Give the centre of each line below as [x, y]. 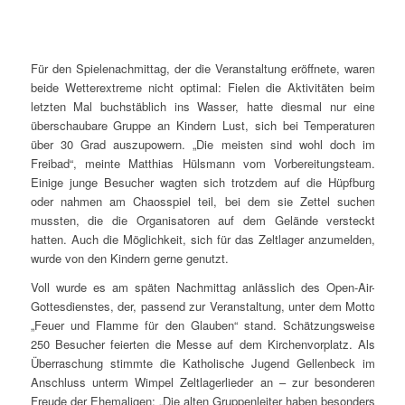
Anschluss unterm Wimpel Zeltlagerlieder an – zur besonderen [203, 382]
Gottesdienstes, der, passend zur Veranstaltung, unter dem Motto [203, 306]
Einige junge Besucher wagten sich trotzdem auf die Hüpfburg [203, 182]
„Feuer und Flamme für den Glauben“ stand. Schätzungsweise [203, 325]
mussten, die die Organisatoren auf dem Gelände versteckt [203, 220]
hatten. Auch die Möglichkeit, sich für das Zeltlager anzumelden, [203, 239]
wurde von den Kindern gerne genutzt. [129, 258]
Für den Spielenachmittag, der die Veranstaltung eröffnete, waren [203, 68]
